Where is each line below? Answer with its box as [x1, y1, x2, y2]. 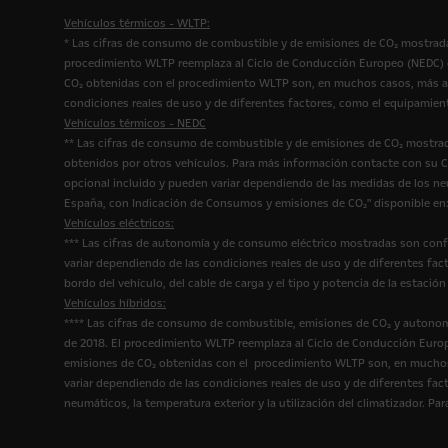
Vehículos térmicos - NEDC [64, 116, 206, 131]
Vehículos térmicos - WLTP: [64, 16, 210, 31]
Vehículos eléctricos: [64, 216, 174, 231]
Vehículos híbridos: [64, 296, 166, 311]
